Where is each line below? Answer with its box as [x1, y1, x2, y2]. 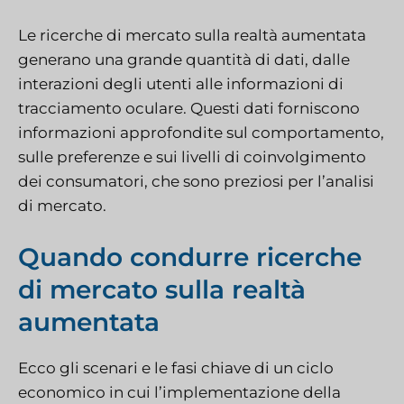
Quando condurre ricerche [18, 242, 362, 273]
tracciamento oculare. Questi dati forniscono [18, 98, 360, 117]
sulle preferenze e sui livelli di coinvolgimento [18, 147, 366, 166]
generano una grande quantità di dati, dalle [18, 50, 350, 69]
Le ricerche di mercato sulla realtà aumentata [18, 25, 366, 44]
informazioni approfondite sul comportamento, [18, 123, 384, 142]
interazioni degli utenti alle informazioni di [18, 74, 344, 93]
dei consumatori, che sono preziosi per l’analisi [18, 171, 374, 190]
